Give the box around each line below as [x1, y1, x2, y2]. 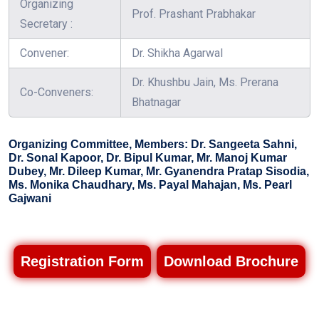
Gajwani [9, 192, 51, 205]
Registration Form [21, 253, 144, 270]
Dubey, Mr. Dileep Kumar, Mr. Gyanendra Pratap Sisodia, [9, 165, 309, 178]
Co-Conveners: [20, 85, 93, 100]
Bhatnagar [132, 95, 181, 110]
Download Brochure [164, 253, 298, 270]
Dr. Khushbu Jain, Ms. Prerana [132, 75, 278, 90]
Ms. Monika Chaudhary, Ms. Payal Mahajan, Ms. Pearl [9, 179, 292, 192]
